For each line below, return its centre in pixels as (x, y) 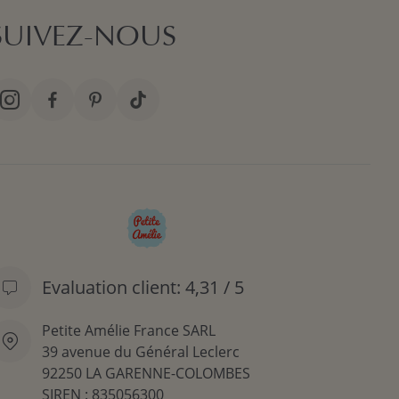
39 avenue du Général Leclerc (141, 351)
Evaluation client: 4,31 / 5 (143, 287)
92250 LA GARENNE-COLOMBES (146, 373)
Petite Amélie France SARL (129, 330)
